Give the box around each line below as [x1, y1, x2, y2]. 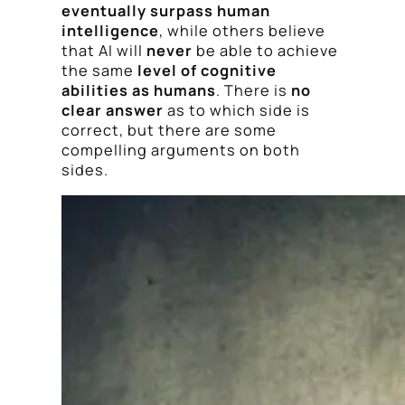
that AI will [61, 41, 146, 61]
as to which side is [164, 100, 310, 121]
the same [61, 61, 137, 81]
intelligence [61, 21, 159, 42]
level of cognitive [137, 61, 277, 81]
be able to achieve [193, 41, 338, 61]
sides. [61, 160, 108, 181]
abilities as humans [61, 80, 216, 101]
